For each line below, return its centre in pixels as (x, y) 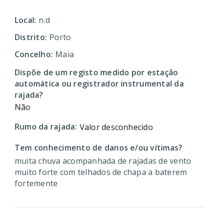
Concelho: (34, 54)
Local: (26, 20)
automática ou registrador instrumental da (99, 84)
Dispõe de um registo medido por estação (97, 72)
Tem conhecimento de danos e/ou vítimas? (99, 148)
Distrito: (31, 37)
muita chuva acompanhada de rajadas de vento (103, 161)
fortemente (36, 183)
